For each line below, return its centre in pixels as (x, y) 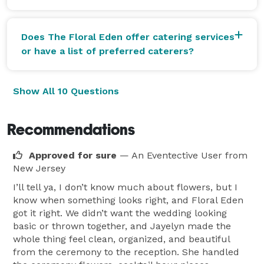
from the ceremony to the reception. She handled (126, 252)
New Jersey (39, 168)
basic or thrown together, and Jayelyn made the (122, 226)
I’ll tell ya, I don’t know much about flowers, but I (125, 187)
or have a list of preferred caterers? (108, 51)
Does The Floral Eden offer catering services (128, 37)
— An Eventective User (171, 155)
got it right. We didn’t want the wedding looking (120, 213)
